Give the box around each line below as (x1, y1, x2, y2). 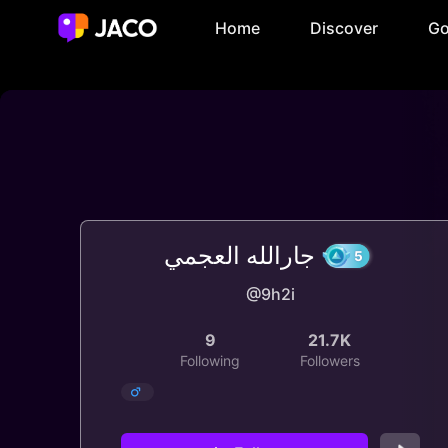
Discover (310, 18, 378, 38)
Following (180, 352, 241, 369)
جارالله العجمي (164, 241, 316, 270)
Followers (299, 352, 360, 369)
